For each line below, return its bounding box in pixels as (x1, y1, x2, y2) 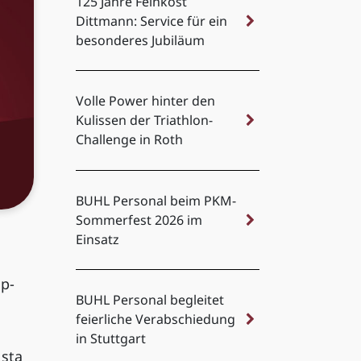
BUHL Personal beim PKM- (75, 191, 236, 210)
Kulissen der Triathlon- (75, 111, 213, 130)
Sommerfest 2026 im (75, 210, 202, 229)
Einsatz (75, 230, 119, 248)
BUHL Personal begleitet (75, 291, 224, 309)
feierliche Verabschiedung (75, 310, 235, 329)
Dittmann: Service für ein (75, 11, 227, 30)
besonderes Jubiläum (75, 31, 205, 49)
